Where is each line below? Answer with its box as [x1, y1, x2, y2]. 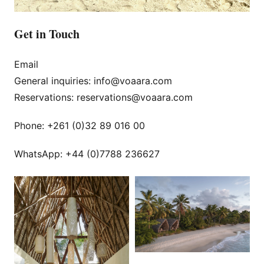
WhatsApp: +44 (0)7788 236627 [14, 147, 160, 160]
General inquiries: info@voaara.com [14, 74, 172, 87]
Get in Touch [14, 25, 80, 42]
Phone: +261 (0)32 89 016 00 [14, 119, 145, 131]
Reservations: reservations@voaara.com [14, 91, 193, 103]
